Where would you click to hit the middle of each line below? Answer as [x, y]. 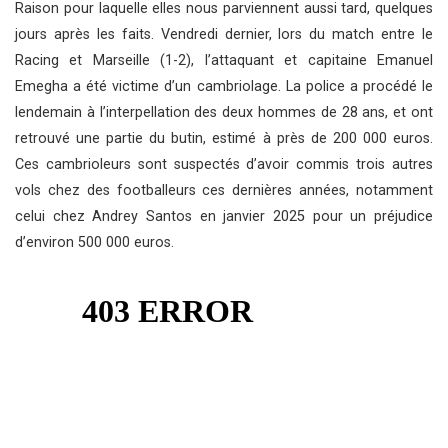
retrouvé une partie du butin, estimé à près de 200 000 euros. [224, 138]
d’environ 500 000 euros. [94, 242]
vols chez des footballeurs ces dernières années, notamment [224, 190]
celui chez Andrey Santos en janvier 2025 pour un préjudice [224, 216]
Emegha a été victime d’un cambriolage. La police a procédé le [224, 86]
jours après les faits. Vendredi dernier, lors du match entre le [224, 34]
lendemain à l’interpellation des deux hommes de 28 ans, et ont [224, 112]
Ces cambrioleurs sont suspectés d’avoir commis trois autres [224, 164]
